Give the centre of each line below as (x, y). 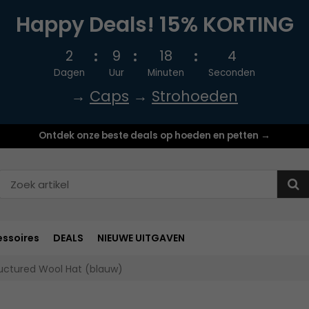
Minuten (166, 73)
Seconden (232, 73)
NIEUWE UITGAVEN (141, 238)
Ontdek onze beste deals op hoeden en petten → (154, 136)
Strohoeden (195, 96)
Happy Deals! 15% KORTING (154, 25)
